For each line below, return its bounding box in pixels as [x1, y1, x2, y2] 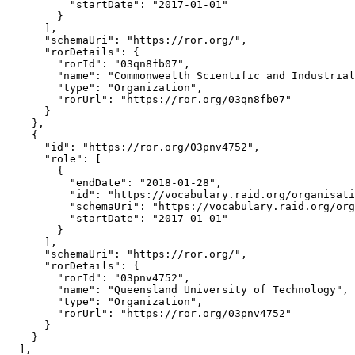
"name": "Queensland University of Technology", [6, 283, 349, 296]
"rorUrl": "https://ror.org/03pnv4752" [6, 307, 292, 319]
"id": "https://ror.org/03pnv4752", [6, 140, 260, 153]
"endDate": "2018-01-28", [6, 176, 222, 189]
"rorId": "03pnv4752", [6, 271, 190, 284]
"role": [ [6, 152, 101, 165]
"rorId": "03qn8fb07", [6, 57, 190, 70]
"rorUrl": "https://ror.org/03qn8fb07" [6, 93, 292, 105]
